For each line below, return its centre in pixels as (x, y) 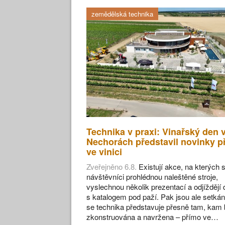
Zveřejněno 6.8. (111, 167)
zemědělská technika (122, 14)
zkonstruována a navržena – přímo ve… (152, 217)
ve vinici (104, 152)
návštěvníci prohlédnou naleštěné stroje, (152, 177)
